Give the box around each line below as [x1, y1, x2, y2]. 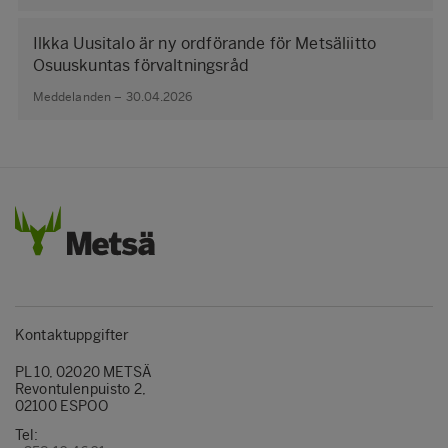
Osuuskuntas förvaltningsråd [32, 56, 249, 75]
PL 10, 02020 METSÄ [15, 363, 152, 381]
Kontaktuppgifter [15, 326, 130, 344]
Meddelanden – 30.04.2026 [32, 89, 193, 104]
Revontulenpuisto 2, [15, 380, 147, 398]
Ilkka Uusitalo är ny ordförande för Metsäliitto [32, 34, 377, 53]
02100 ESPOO [15, 397, 108, 415]
